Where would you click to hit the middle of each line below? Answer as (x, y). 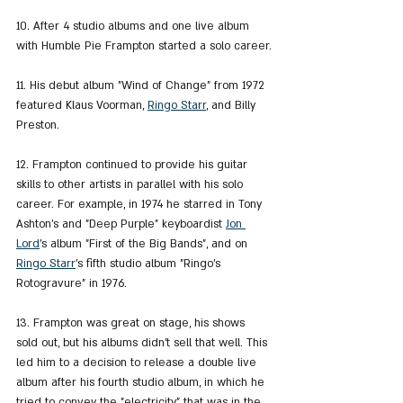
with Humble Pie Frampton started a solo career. (144, 46)
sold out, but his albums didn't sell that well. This (143, 343)
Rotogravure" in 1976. (72, 284)
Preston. (38, 125)
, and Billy (233, 106)
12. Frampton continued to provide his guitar (134, 165)
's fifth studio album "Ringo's (150, 264)
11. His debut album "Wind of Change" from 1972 (142, 86)
